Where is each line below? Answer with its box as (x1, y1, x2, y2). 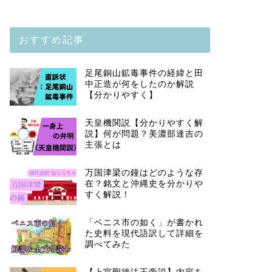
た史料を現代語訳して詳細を (84, 228, 203, 238)
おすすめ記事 (18, 33, 84, 46)
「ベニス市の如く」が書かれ (84, 217, 203, 227)
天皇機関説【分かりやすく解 (84, 118, 203, 127)
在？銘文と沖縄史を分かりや (84, 178, 203, 188)
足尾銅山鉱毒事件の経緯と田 (84, 69, 203, 78)
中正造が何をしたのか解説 (84, 80, 194, 89)
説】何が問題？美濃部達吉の (84, 129, 203, 138)
